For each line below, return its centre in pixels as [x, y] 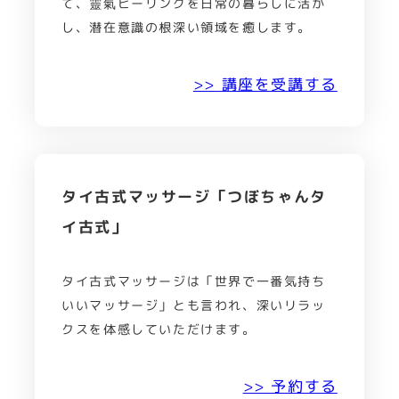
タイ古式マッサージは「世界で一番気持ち [194, 281]
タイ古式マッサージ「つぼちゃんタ [194, 196]
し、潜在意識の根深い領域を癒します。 [187, 28]
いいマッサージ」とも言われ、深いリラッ [194, 305]
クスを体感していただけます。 [159, 330]
